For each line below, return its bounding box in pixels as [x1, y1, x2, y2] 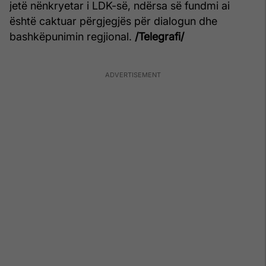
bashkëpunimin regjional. [9, 30, 135, 43]
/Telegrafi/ [135, 30, 184, 43]
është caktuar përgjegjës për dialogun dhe [9, 15, 217, 28]
